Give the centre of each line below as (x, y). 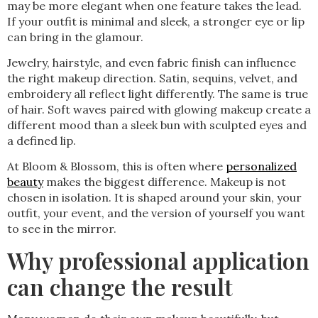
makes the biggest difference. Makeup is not (165, 182)
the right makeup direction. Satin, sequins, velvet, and (152, 78)
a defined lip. (42, 140)
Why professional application (158, 260)
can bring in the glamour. (75, 37)
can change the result (120, 286)
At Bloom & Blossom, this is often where (116, 166)
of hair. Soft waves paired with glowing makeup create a (159, 109)
